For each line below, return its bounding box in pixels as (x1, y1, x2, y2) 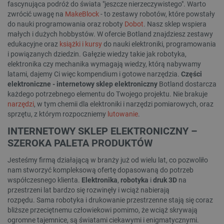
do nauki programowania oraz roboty (7, 19, 124, 28)
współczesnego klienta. (7, 175, 81, 184)
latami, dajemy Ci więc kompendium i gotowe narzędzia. (7, 69, 181, 78)
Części (181, 69, 202, 78)
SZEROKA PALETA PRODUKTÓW (7, 136, 152, 149)
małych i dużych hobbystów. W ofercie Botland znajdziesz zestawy (7, 29, 213, 38)
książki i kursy (59, 39, 102, 48)
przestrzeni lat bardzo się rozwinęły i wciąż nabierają (7, 185, 169, 194)
